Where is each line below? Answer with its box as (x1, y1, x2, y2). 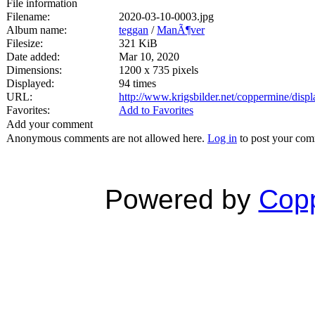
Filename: (6, 10, 50, 22)
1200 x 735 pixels (119, 63, 198, 76)
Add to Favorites (119, 103, 193, 116)
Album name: (6, 23, 67, 36)
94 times (119, 77, 156, 89)
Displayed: (6, 77, 54, 89)
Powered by (104, 184, 259, 214)
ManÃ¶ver (157, 23, 205, 36)
